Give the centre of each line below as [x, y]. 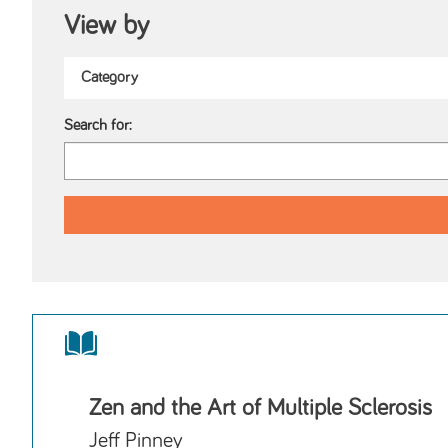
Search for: [98, 126]
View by [106, 26]
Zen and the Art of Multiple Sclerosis [260, 408]
